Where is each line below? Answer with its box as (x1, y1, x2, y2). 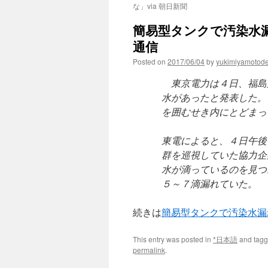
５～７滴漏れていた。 (162, 177, 257, 190)
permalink (133, 245, 165, 255)
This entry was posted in (133, 234, 213, 244)
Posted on (133, 56, 166, 66)
